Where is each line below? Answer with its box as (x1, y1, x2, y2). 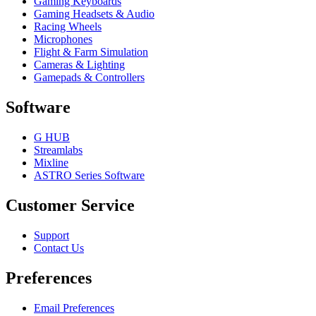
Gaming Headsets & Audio (34, 8, 154, 20)
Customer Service (6, 195, 135, 214)
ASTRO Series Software (34, 169, 145, 182)
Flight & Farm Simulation (34, 46, 148, 59)
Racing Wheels (34, 20, 102, 33)
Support (34, 229, 69, 241)
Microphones (34, 33, 92, 46)
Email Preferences (34, 301, 114, 314)
